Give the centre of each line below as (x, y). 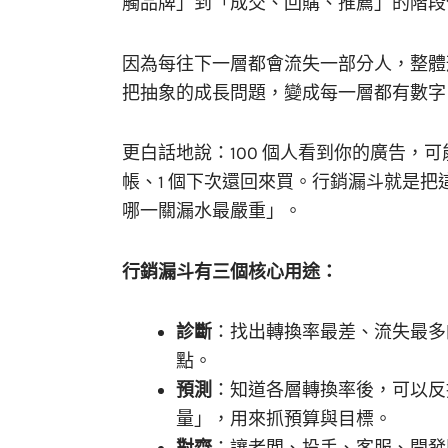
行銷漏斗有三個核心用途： (230, 271)
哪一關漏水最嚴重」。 (212, 211)
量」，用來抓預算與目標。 (284, 419)
